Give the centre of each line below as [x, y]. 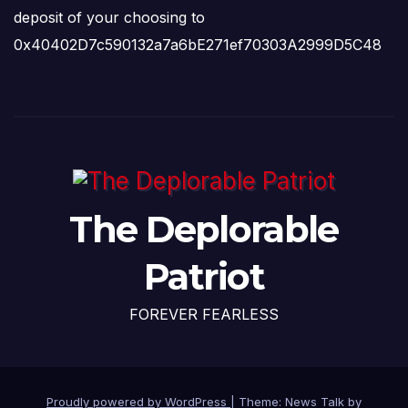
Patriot [204, 277]
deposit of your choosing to [109, 18]
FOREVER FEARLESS [204, 315]
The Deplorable [204, 229]
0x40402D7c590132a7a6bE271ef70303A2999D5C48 [198, 45]
